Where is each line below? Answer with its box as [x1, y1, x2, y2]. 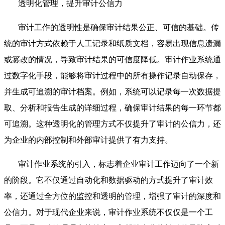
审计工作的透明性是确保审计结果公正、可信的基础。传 [18, 23, 219, 32]
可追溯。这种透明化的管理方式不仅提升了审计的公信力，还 [4, 120, 221, 129]
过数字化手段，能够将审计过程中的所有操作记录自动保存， [4, 71, 221, 80]
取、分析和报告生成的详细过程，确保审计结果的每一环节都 [4, 103, 221, 113]
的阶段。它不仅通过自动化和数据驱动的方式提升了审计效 [4, 176, 213, 185]
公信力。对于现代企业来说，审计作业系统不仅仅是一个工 [4, 208, 213, 217]
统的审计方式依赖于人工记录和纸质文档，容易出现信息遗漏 [4, 39, 221, 48]
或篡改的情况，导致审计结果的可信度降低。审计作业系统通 [4, 55, 221, 64]
